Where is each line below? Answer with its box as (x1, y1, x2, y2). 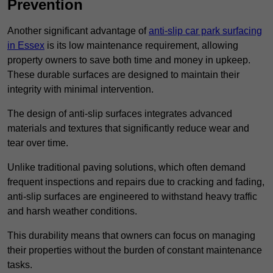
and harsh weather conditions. (7, 206, 137, 217)
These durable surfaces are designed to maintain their (7, 69, 239, 80)
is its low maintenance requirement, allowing (44, 40, 238, 51)
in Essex (7, 40, 44, 51)
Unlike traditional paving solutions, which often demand (7, 162, 246, 173)
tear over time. (7, 138, 68, 149)
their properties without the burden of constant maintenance (7, 245, 262, 256)
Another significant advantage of (7, 26, 149, 37)
